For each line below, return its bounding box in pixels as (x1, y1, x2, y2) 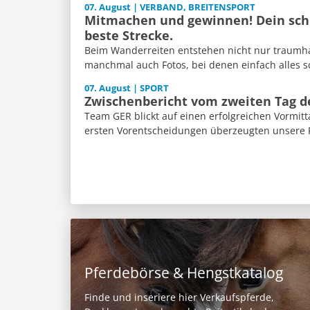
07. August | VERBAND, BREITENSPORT (84, 1, 255, 13)
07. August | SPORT (84, 82, 169, 94)
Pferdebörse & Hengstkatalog (84, 263, 283, 283)
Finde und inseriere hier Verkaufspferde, (84, 291, 274, 304)
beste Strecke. (84, 27, 173, 44)
